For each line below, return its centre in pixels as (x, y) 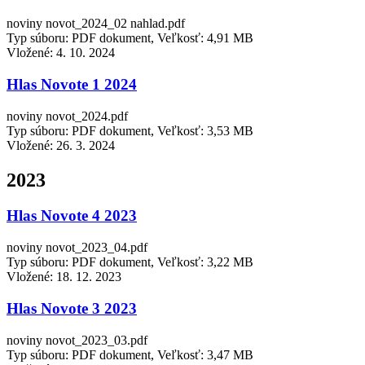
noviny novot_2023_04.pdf (77, 248)
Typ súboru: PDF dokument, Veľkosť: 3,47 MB (130, 354)
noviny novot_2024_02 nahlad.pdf (96, 24)
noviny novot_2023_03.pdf (77, 340)
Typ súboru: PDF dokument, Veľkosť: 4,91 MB (130, 38)
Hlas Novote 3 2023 (72, 308)
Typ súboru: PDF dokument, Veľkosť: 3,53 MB (130, 130)
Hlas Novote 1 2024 (72, 84)
